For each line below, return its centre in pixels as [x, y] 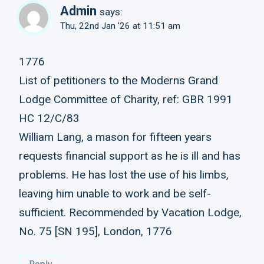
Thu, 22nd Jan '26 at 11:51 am [120, 26]
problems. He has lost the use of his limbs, [124, 175]
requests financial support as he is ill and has [130, 156]
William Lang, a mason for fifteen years [115, 137]
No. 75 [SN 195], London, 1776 [95, 231]
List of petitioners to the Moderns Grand [118, 80]
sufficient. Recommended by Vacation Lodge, [130, 212]
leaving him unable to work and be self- [115, 194]
